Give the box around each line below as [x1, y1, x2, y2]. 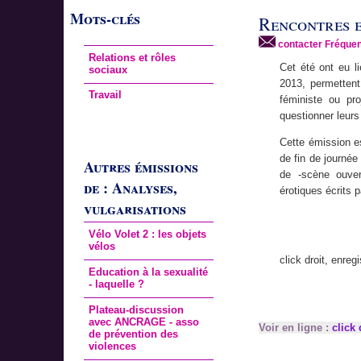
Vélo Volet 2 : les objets [89, 227, 207, 240]
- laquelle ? [89, 277, 145, 290]
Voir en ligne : [259, 322, 332, 334]
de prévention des [89, 327, 179, 340]
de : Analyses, [83, 177, 177, 199]
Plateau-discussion [89, 303, 185, 316]
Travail [89, 89, 122, 102]
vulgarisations [83, 198, 186, 220]
